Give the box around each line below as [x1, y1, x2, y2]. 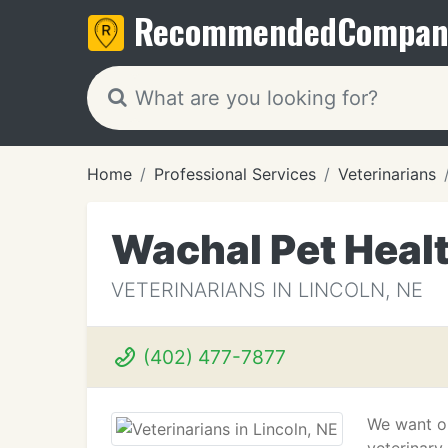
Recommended [134, 5, 337, 56]
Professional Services [154, 164, 316, 184]
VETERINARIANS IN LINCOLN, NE [111, 278, 423, 302]
